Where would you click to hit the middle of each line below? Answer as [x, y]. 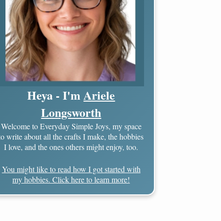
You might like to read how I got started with [71, 169]
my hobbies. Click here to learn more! [71, 179]
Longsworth [71, 112]
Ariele [99, 95]
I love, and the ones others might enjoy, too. [71, 147]
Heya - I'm [55, 95]
